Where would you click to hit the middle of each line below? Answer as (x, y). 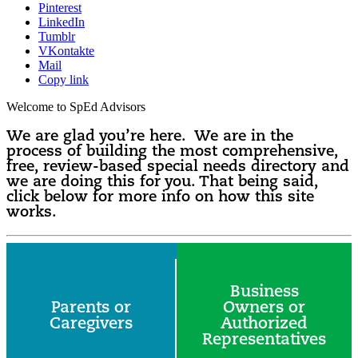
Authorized (264, 325)
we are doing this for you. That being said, (162, 182)
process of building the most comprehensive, (172, 152)
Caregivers (91, 325)
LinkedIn (62, 22)
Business (264, 293)
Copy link (64, 80)
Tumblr (57, 37)
